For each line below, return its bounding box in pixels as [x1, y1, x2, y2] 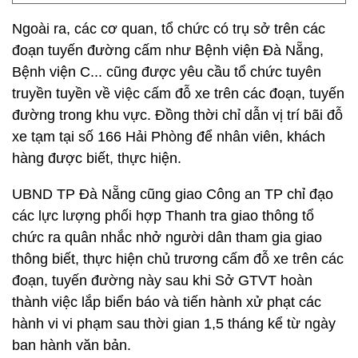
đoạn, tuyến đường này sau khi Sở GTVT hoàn [12, 272, 312, 288]
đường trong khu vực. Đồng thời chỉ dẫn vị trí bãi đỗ [12, 107, 343, 123]
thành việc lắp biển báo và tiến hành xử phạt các [12, 294, 321, 310]
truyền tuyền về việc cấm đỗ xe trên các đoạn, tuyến [12, 86, 344, 101]
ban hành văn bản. [12, 337, 131, 353]
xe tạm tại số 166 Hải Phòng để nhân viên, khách [12, 129, 325, 145]
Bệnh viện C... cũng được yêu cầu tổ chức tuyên [12, 64, 321, 80]
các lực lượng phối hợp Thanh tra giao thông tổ [12, 208, 314, 224]
